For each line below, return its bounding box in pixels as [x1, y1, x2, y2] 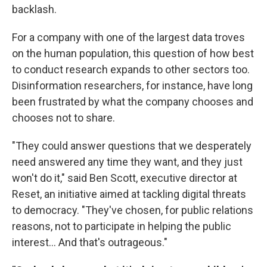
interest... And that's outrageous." [12, 236, 167, 249]
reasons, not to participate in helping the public [12, 220, 231, 233]
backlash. [12, 3, 57, 16]
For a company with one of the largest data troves [12, 31, 245, 44]
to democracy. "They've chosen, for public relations [12, 204, 253, 217]
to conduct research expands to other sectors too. [12, 63, 250, 76]
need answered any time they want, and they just [12, 156, 243, 169]
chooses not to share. [12, 111, 115, 125]
